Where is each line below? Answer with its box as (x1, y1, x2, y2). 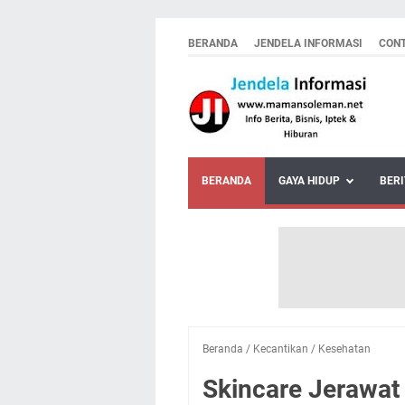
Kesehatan (318, 343, 371, 355)
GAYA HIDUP (278, 174, 340, 187)
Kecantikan (253, 343, 308, 355)
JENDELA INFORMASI (254, 37, 363, 50)
